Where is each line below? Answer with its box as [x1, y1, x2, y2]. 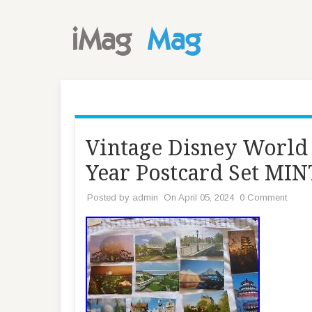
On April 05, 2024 [164, 192, 234, 203]
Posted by [87, 192, 132, 203]
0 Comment [240, 192, 287, 203]
